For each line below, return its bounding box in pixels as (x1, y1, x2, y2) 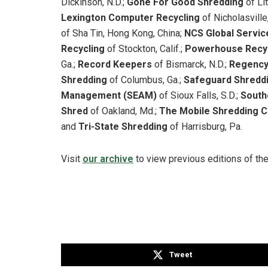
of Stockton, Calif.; (107, 43, 185, 55)
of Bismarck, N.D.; (152, 59, 229, 71)
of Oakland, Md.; (90, 105, 159, 117)
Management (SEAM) (61, 90, 159, 102)
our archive (83, 153, 133, 165)
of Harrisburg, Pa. (170, 121, 242, 133)
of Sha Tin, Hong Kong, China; (61, 28, 184, 39)
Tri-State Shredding (78, 121, 170, 133)
